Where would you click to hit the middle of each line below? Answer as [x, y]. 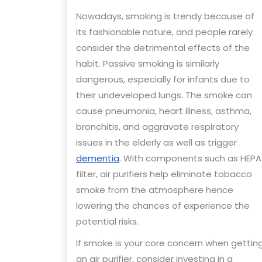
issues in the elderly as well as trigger [156, 143]
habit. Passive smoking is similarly [148, 64]
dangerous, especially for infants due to [163, 80]
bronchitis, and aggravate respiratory [157, 127]
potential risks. [107, 222]
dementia [98, 158]
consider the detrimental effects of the [163, 48]
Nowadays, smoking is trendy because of [165, 16]
